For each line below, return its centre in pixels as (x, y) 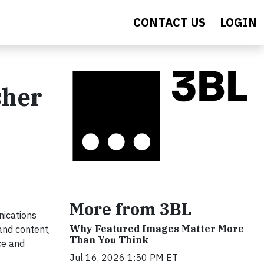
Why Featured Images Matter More (157, 228)
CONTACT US (169, 22)
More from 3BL (131, 209)
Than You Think (109, 240)
